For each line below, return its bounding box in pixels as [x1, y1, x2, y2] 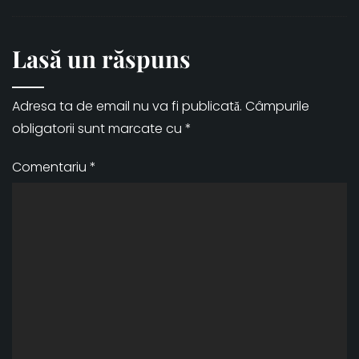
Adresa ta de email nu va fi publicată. [12, 97, 242, 116]
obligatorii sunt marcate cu [12, 119, 185, 139]
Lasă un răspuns [12, 42, 191, 75]
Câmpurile [245, 97, 309, 116]
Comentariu [12, 158, 90, 177]
